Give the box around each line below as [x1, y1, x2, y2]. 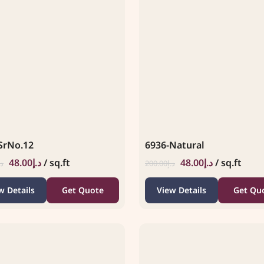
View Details [156, 184, 206, 196]
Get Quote [61, 184, 104, 196]
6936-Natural [145, 138, 204, 151]
